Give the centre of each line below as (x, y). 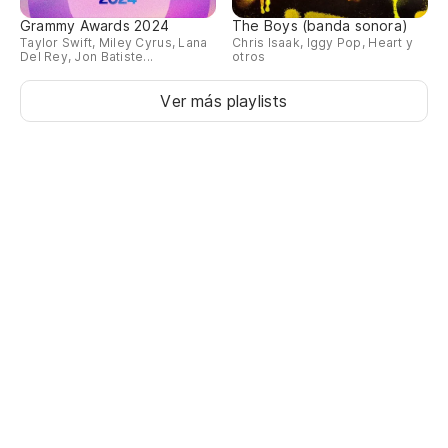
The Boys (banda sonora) (320, 25)
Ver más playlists (224, 100)
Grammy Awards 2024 (94, 25)
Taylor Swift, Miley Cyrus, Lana (114, 42)
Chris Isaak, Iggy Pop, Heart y (323, 42)
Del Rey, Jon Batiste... (87, 56)
